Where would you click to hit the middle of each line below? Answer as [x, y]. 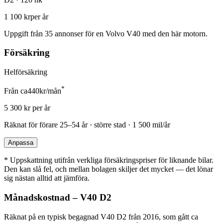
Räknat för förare [32, 125]
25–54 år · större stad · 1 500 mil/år [115, 125]
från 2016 [143, 217]
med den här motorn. [174, 33]
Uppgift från [24, 33]
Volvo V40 [123, 33]
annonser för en [78, 33]
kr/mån [50, 91]
